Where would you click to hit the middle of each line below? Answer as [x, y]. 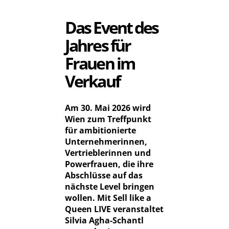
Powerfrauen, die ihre [109, 164]
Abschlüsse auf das [104, 176]
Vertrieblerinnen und [108, 153]
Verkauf [92, 81]
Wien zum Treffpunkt [108, 119]
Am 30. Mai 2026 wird [108, 108]
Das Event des [112, 28]
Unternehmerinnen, [106, 142]
